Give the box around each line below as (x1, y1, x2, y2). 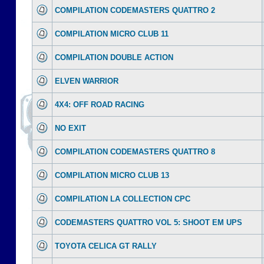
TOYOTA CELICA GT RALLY (55, 242, 157, 250)
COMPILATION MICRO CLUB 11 (55, 29, 169, 38)
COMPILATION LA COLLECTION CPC (55, 194, 190, 203)
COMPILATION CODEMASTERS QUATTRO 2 (55, 6, 215, 15)
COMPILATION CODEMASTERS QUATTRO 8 (55, 147, 215, 156)
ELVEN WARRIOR (55, 77, 118, 85)
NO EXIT (55, 124, 86, 133)
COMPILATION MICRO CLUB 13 (55, 171, 169, 180)
